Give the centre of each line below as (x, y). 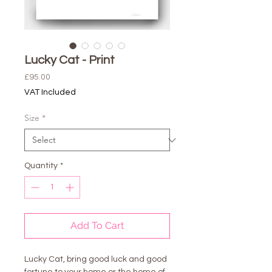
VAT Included (50, 92)
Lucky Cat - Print (70, 60)
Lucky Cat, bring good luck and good (96, 259)
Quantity (41, 166)
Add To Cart (97, 226)
